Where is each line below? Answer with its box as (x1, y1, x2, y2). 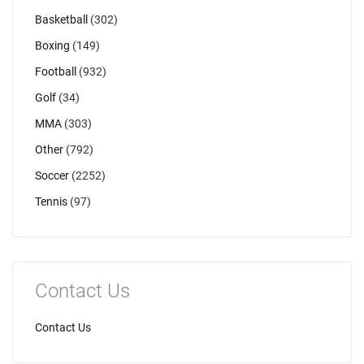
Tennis (35, 195, 67, 208)
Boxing (35, 39, 70, 52)
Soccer (35, 169, 69, 182)
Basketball (35, 13, 88, 26)
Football (35, 65, 76, 78)
